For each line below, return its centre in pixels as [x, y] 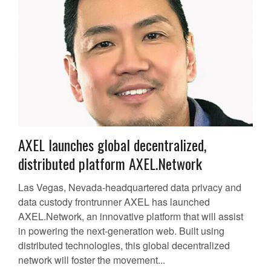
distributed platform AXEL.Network [110, 164]
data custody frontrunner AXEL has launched [114, 202]
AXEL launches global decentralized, [112, 145]
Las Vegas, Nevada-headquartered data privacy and [130, 188]
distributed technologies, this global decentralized [124, 246]
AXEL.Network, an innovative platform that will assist [131, 217]
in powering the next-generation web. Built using [121, 231]
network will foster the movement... [92, 260]
